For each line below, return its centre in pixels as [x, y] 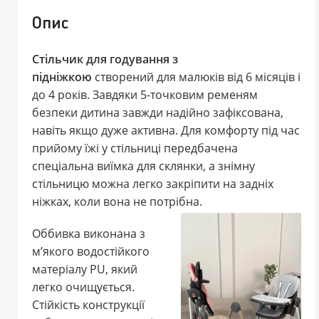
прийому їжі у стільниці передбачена [135, 148]
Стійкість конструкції [88, 305]
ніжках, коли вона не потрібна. [117, 202]
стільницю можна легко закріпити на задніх [153, 184]
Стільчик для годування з [105, 59]
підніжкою [62, 77]
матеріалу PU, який [85, 270]
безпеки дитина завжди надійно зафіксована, [158, 113]
